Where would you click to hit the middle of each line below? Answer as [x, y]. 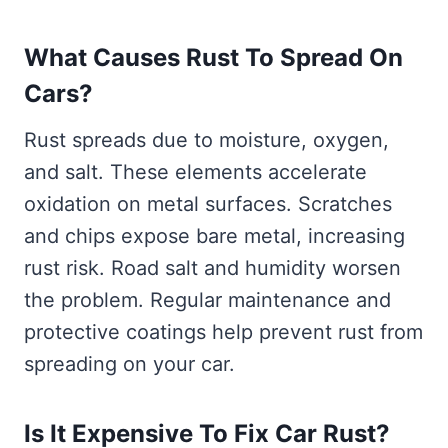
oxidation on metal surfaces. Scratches [208, 203]
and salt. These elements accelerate [195, 171]
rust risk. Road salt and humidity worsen [212, 267]
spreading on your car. [129, 363]
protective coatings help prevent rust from [223, 331]
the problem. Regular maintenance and [207, 299]
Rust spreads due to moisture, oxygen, [206, 139]
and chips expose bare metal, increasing [214, 235]
